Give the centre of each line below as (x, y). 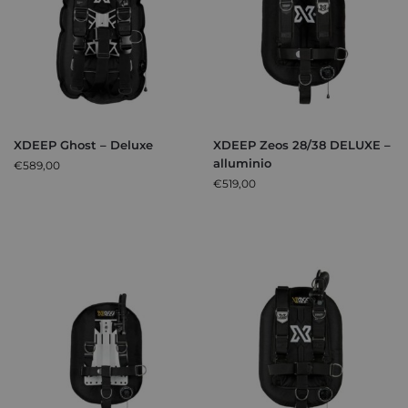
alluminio (242, 163)
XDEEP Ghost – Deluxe (83, 145)
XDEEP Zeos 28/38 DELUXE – (302, 145)
